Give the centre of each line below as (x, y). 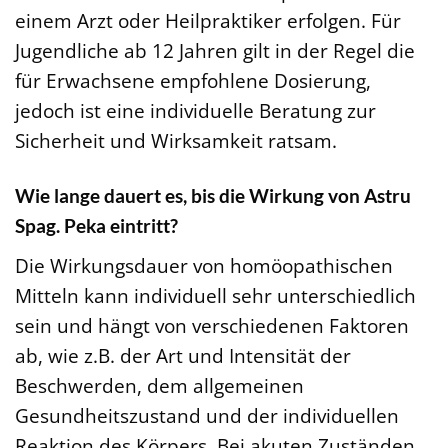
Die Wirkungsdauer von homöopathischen (204, 265)
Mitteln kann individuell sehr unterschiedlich (215, 295)
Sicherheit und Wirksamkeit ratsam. (176, 141)
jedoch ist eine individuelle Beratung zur (195, 111)
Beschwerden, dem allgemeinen (159, 385)
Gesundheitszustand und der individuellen (207, 415)
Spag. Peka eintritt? (96, 226)
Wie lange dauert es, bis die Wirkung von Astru (213, 196)
